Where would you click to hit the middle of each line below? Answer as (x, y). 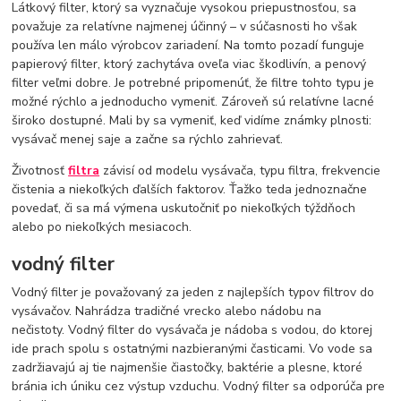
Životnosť (40, 171)
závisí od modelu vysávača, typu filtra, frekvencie (240, 171)
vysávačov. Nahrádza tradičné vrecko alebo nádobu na (167, 311)
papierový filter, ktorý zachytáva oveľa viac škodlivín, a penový (189, 64)
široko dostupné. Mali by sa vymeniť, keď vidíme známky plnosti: (192, 121)
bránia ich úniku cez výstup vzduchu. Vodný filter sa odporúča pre (199, 387)
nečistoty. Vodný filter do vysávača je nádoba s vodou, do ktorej (192, 330)
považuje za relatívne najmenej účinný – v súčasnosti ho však (185, 27)
